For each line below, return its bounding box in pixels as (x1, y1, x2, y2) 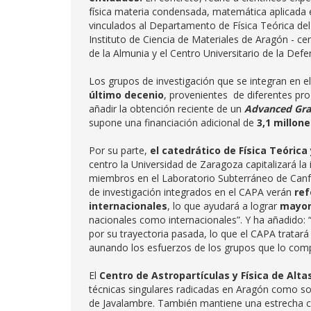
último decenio (89, 88, 164, 101)
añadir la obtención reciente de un (89, 102, 244, 115)
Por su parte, (89, 144, 150, 157)
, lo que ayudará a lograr (167, 199, 280, 212)
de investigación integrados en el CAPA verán (89, 185, 294, 199)
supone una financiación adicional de (89, 116, 257, 129)
